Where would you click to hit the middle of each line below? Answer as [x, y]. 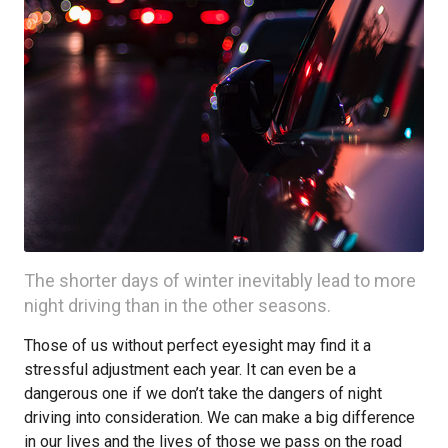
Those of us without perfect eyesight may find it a [197, 345]
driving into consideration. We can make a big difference [219, 417]
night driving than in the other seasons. [177, 305]
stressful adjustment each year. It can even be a [190, 369]
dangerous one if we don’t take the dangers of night [203, 393]
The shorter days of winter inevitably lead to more [220, 280]
